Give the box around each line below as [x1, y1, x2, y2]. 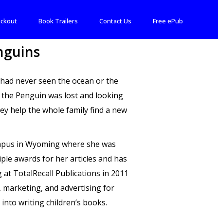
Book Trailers [38, 17, 78, 25]
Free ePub [153, 17, 183, 25]
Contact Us [99, 17, 131, 25]
